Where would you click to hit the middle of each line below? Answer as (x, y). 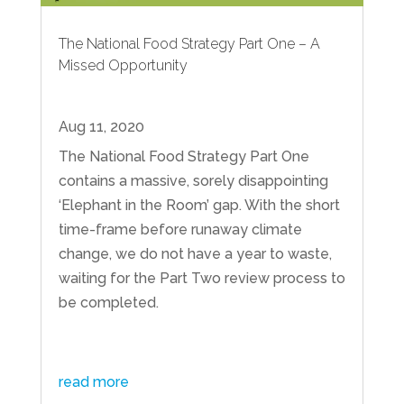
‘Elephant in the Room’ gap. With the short (199, 206)
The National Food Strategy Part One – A (189, 44)
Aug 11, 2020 (101, 127)
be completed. (108, 303)
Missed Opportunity (123, 66)
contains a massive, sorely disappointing (193, 181)
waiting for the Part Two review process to (202, 279)
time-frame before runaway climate (180, 230)
